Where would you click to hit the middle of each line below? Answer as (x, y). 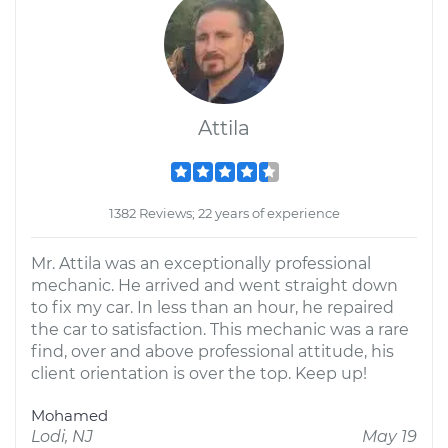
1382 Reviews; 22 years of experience (224, 213)
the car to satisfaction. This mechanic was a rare (220, 329)
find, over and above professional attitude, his (212, 351)
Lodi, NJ (62, 436)
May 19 (389, 436)
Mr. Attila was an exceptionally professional (201, 263)
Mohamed (69, 415)
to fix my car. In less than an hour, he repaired (212, 307)
